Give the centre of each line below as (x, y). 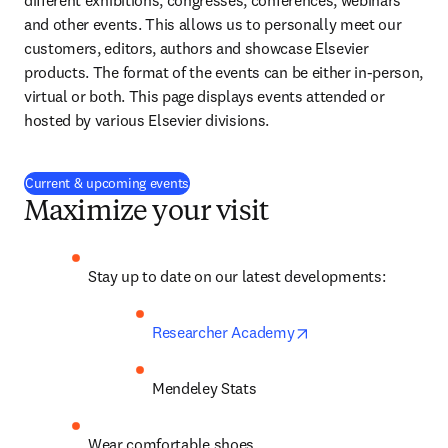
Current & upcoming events (107, 183)
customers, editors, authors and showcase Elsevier (196, 48)
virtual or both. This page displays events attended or (204, 96)
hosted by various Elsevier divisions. (147, 120)
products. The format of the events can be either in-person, (224, 72)
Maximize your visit (146, 213)
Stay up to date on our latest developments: (237, 276)
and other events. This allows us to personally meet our (213, 24)
